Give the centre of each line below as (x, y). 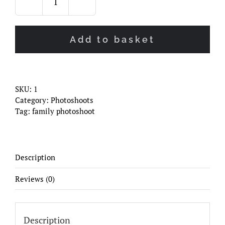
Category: (33, 100)
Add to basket (113, 39)
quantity (70, 28)
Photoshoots (72, 100)
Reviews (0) (35, 179)
